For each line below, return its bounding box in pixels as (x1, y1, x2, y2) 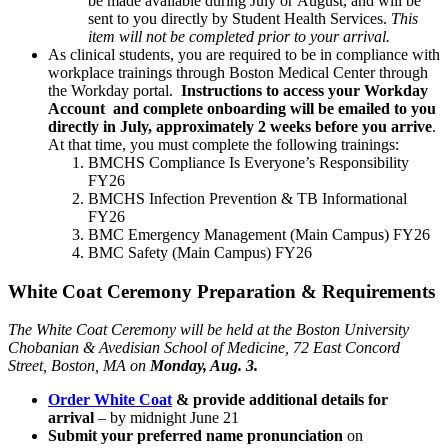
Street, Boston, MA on (8, 357, 150, 375)
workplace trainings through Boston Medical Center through (48, 64, 428, 82)
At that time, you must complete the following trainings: (48, 136, 399, 154)
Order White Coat (48, 391, 172, 409)
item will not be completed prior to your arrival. (88, 28, 390, 46)
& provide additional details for (172, 391, 388, 409)
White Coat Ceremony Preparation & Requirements (8, 280, 435, 302)
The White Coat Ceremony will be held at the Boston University (8, 321, 409, 339)
